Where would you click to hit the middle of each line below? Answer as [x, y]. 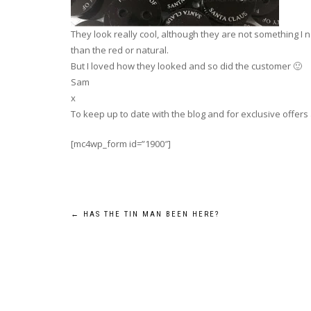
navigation [121, 250]
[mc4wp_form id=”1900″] [121, 144]
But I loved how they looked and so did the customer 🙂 [186, 66]
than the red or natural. [120, 50]
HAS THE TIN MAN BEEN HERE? [150, 214]
